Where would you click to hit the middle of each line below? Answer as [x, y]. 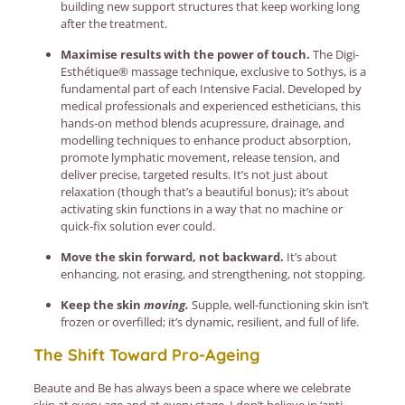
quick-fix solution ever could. [137, 226]
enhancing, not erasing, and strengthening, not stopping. [212, 273]
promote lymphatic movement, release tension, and [200, 157]
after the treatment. [113, 23]
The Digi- [334, 54]
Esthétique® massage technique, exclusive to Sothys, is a [213, 71]
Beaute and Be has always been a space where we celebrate [192, 387]
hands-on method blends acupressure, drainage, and [202, 122]
